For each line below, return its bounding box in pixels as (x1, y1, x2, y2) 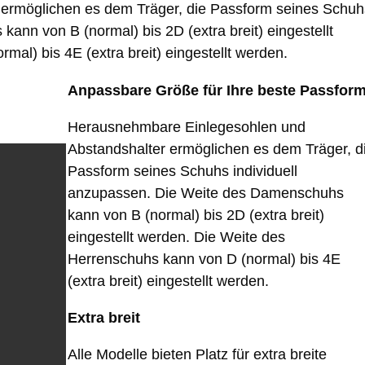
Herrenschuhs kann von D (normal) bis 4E (68, 251, 341, 268)
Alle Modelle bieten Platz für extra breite (68, 346, 327, 363)
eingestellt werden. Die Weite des (68, 229, 285, 246)
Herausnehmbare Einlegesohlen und (68, 119, 306, 136)
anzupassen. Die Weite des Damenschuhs (68, 185, 344, 202)
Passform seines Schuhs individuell (68, 163, 297, 180)
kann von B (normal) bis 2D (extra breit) (68, 207, 324, 224)
